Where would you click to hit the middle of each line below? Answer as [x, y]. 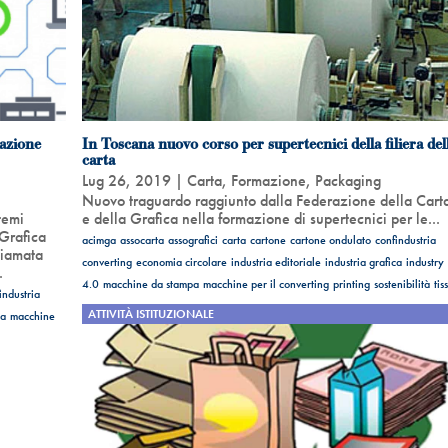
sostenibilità [401, 283]
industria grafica [363, 261]
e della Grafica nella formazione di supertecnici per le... [260, 218]
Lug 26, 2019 [126, 180]
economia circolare [181, 261]
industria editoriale [275, 261]
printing [351, 283]
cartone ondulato [330, 239]
